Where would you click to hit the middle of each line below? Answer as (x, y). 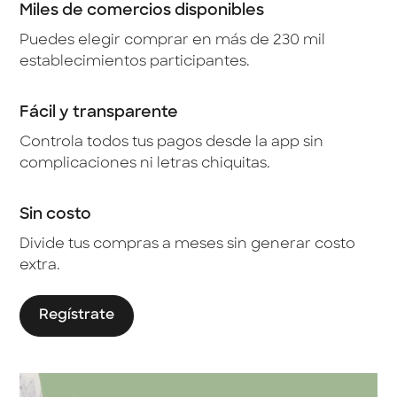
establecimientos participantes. (135, 62)
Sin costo (56, 215)
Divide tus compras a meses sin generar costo (188, 245)
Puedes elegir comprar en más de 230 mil (173, 41)
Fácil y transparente (99, 113)
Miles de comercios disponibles (142, 12)
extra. (40, 266)
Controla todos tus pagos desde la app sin (172, 143)
